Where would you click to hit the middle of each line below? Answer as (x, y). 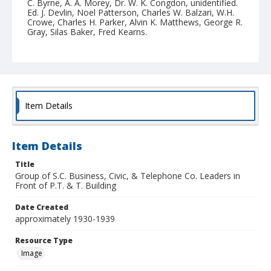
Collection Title (58, 54)
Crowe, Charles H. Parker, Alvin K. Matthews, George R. (135, 22)
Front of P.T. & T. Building (66, 186)
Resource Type (44, 241)
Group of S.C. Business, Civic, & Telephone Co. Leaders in (128, 176)
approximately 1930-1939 (65, 219)
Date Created (42, 207)
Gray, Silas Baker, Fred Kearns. (87, 32)
